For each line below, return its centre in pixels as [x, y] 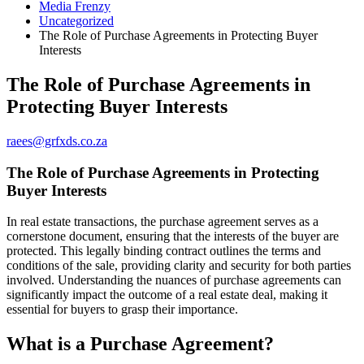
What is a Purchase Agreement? [140, 344]
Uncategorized [76, 21]
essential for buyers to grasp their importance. [122, 310]
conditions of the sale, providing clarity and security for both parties [179, 266]
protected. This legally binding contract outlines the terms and [164, 251]
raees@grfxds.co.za [57, 141]
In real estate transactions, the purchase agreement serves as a [162, 222]
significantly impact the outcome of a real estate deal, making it [167, 295]
